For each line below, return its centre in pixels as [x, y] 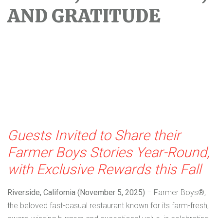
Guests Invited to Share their [94, 135]
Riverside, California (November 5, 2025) [76, 192]
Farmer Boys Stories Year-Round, [109, 152]
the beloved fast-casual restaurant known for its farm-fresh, [108, 205]
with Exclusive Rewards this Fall [104, 169]
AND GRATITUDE [84, 16]
